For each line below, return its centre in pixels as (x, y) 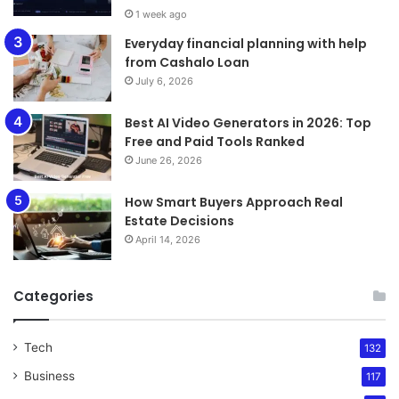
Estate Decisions (179, 220)
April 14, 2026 (168, 239)
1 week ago (161, 14)
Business (49, 375)
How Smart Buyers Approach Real (234, 202)
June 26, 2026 (169, 160)
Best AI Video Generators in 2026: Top (248, 122)
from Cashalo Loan (187, 62)
